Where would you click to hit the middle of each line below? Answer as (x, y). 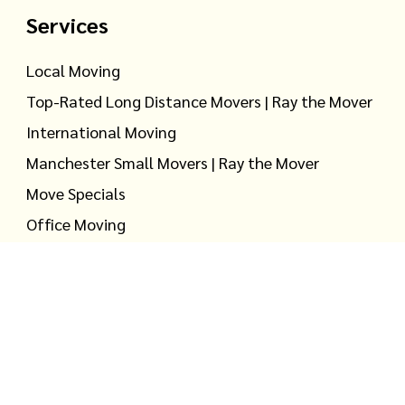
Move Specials (76, 193)
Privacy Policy (158, 373)
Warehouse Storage (95, 285)
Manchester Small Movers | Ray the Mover (173, 162)
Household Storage (93, 254)
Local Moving (73, 70)
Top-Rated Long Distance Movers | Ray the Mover (199, 101)
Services (67, 24)
